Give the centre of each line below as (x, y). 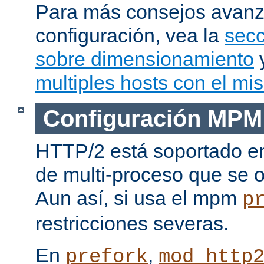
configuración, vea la (130, 35)
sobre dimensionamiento (145, 59)
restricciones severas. (132, 224)
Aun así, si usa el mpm (139, 198)
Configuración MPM (152, 118)
